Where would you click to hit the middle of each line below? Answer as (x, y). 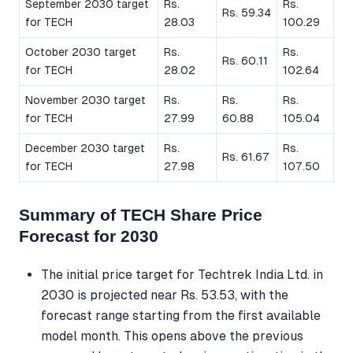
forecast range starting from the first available (181, 315)
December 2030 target (85, 148)
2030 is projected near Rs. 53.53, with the (165, 295)
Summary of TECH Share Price (141, 214)
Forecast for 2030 (89, 236)
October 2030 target (81, 52)
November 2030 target (85, 100)
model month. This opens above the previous (172, 336)
